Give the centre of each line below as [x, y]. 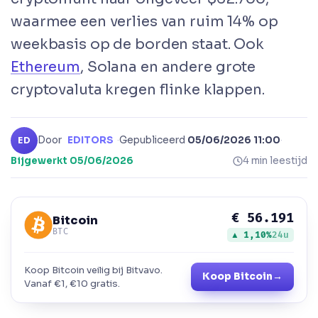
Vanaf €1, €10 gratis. [72, 283]
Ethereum [46, 67]
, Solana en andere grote [168, 67]
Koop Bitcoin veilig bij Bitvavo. [93, 270]
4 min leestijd [275, 160]
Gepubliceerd [153, 140]
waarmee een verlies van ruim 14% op [144, 21]
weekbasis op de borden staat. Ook [138, 44]
